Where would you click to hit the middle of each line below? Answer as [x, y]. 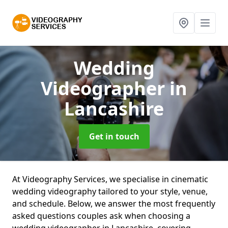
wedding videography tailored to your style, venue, [110, 191]
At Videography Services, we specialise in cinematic [110, 179]
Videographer [105, 88]
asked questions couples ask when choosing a [101, 216]
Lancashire [114, 109]
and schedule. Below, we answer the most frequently [114, 204]
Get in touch [114, 136]
